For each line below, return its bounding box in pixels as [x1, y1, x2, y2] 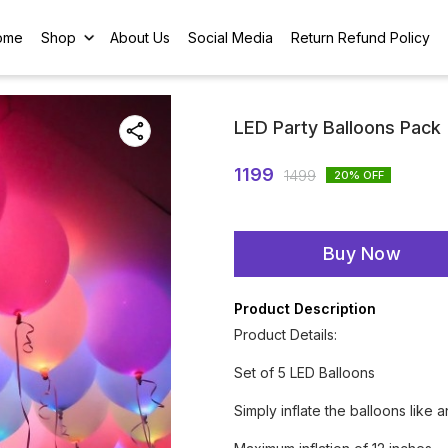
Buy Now [322, 243, 402, 264]
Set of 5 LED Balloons [234, 364, 375, 381]
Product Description [234, 300, 376, 317]
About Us [110, 28, 171, 46]
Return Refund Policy [291, 28, 431, 46]
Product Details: [234, 326, 337, 343]
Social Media [188, 28, 274, 46]
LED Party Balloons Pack [234, 117, 441, 138]
